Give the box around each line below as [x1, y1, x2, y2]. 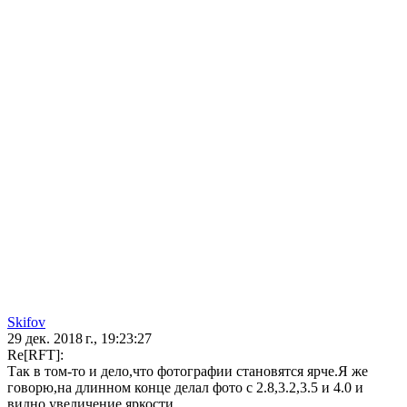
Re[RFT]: [7, 347, 64, 363]
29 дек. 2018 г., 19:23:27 [7, 331, 152, 347]
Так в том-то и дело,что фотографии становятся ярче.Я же [7, 363, 368, 380]
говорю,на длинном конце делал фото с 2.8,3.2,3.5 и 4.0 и [7, 380, 363, 396]
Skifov [7, 314, 45, 331]
